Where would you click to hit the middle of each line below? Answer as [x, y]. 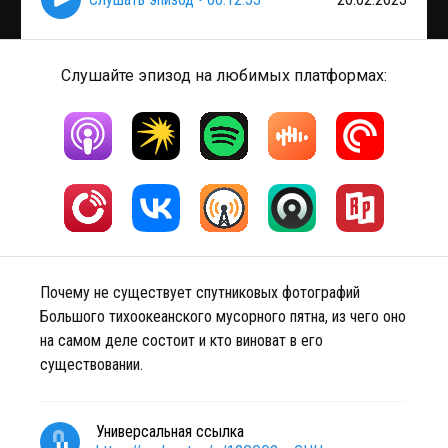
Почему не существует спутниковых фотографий [200, 292]
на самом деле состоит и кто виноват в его [181, 340]
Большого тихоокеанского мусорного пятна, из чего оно [223, 316]
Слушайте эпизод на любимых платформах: [224, 75]
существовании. [91, 364]
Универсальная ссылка [170, 431]
